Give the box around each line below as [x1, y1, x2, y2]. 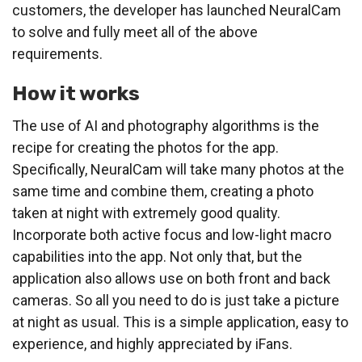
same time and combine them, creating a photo [12, 183, 314, 200]
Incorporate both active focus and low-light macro [12, 226, 331, 244]
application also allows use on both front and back [12, 270, 330, 288]
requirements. [12, 45, 103, 63]
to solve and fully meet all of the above [12, 23, 258, 41]
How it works [12, 82, 140, 106]
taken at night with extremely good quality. [12, 204, 280, 222]
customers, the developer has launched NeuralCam [12, 2, 341, 19]
